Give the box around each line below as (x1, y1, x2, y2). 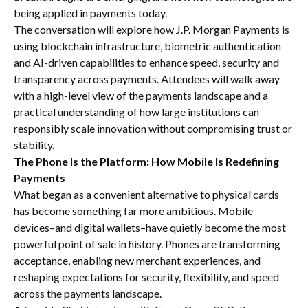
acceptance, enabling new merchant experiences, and (14, 254, 261, 267)
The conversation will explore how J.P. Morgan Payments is (14, 23, 289, 36)
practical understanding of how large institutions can (14, 105, 259, 118)
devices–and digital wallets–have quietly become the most (14, 221, 286, 234)
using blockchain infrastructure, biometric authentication (14, 39, 281, 52)
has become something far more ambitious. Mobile (14, 204, 253, 217)
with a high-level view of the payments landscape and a (14, 89, 268, 102)
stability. (14, 138, 54, 151)
